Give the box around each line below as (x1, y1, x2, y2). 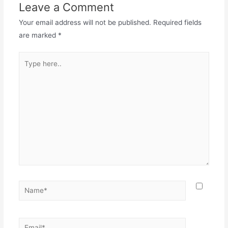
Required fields (153, 18, 202, 26)
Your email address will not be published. (18, 18, 151, 26)
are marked (18, 31, 58, 39)
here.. (18, 66, 37, 75)
